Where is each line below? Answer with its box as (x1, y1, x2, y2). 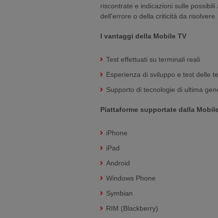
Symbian (106, 189, 133, 197)
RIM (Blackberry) (106, 204, 158, 212)
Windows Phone (106, 174, 156, 182)
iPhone (106, 129, 127, 137)
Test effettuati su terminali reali (106, 55, 200, 63)
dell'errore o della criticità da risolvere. (100, 12, 217, 20)
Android (106, 159, 130, 167)
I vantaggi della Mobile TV (100, 32, 186, 40)
